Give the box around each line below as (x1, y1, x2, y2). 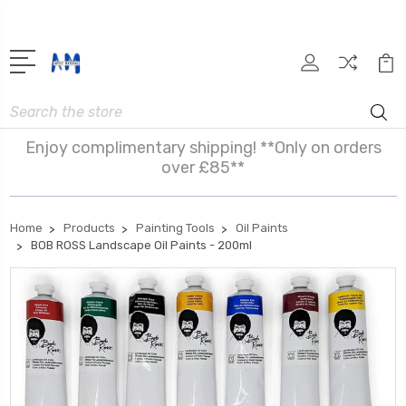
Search (10, 98, 52, 114)
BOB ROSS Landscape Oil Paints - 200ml (31, 237, 252, 252)
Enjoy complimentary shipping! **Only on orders (24, 137, 382, 158)
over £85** (161, 157, 245, 178)
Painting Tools (136, 220, 215, 235)
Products (63, 220, 115, 235)
